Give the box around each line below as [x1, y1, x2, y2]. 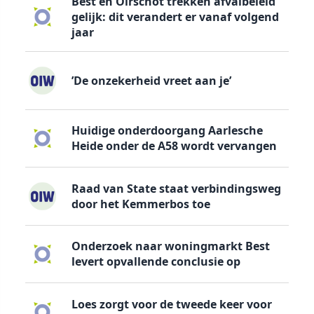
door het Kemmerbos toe [71, 196, 210, 212]
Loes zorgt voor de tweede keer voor [71, 296, 272, 312]
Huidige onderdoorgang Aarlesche [71, 123, 263, 139]
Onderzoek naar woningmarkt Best [71, 238, 270, 254]
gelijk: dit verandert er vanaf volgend [71, 9, 279, 25]
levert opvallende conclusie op [71, 254, 240, 270]
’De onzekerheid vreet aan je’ [71, 72, 231, 88]
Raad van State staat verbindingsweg [71, 180, 281, 196]
